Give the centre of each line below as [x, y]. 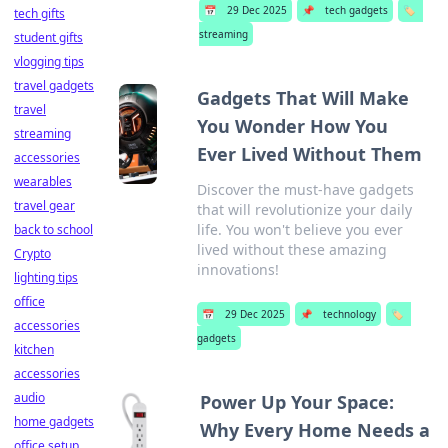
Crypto [32, 253]
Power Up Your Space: [296, 402]
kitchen [34, 349]
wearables [43, 181]
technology [350, 314]
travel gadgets [54, 85]
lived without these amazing [292, 249]
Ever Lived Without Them [310, 154]
